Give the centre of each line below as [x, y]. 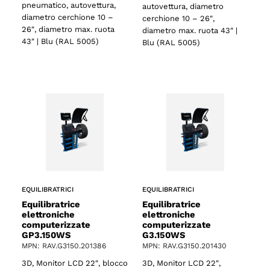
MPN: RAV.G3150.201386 [64, 246]
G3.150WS [164, 235]
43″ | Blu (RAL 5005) [60, 42]
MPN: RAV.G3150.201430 [184, 246]
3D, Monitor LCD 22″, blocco [75, 263]
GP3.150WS [46, 235]
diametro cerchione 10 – [67, 17]
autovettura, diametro [183, 6]
